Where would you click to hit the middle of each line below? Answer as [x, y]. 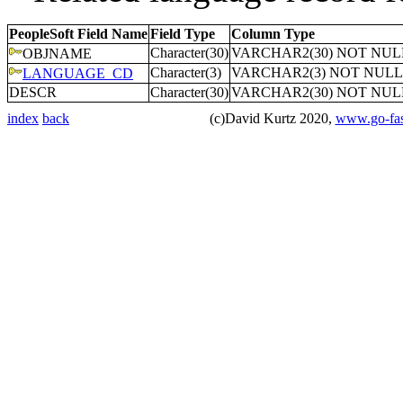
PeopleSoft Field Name [78, 34]
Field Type [183, 34]
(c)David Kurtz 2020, [272, 118]
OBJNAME [57, 54]
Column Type [273, 34]
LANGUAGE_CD [78, 73]
